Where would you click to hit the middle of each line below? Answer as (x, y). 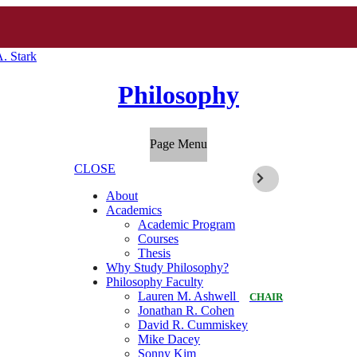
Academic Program (187, 225)
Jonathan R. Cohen (186, 311)
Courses (159, 239)
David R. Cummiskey (193, 325)
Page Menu (178, 144)
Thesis (155, 253)
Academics (134, 210)
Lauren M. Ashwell (189, 296)
